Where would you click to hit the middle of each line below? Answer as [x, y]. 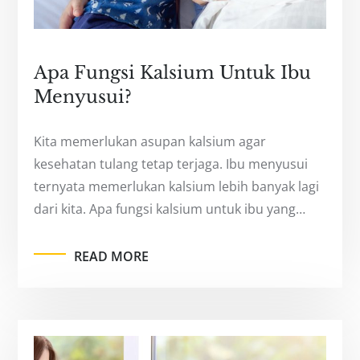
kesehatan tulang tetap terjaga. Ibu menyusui [171, 164]
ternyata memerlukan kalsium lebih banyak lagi [177, 187]
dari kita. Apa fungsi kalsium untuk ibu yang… [170, 209]
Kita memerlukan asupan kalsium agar [150, 142]
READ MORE [112, 257]
